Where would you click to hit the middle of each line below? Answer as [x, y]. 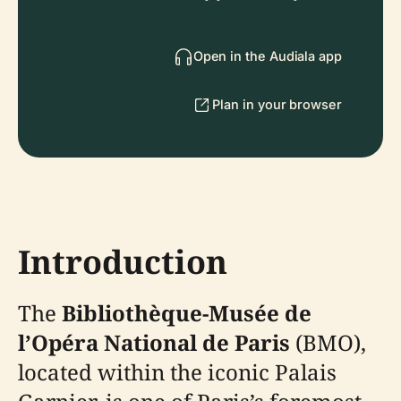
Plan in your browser [277, 104]
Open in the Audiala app [267, 56]
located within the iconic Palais [177, 372]
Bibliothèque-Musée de [187, 313]
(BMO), [328, 342]
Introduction [123, 262]
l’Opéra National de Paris [154, 342]
